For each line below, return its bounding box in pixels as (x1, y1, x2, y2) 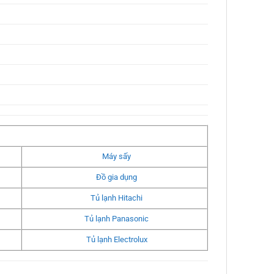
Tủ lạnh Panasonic (84, 214, 149, 224)
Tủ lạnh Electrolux (86, 235, 147, 245)
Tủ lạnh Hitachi (91, 193, 143, 203)
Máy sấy (102, 152, 131, 161)
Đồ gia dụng (96, 172, 138, 182)
